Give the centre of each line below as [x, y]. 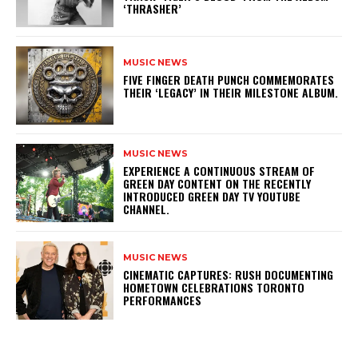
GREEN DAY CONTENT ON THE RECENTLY [217, 184]
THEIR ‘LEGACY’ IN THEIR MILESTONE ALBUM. [231, 93]
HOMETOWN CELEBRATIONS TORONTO [214, 288]
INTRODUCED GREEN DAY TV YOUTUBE [212, 197]
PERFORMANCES [166, 300]
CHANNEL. [150, 209]
